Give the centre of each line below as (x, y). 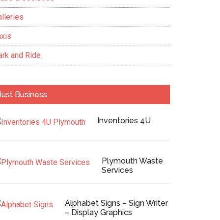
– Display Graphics (98, 212)
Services (117, 170)
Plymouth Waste (132, 161)
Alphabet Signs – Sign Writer (116, 203)
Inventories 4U (124, 121)
